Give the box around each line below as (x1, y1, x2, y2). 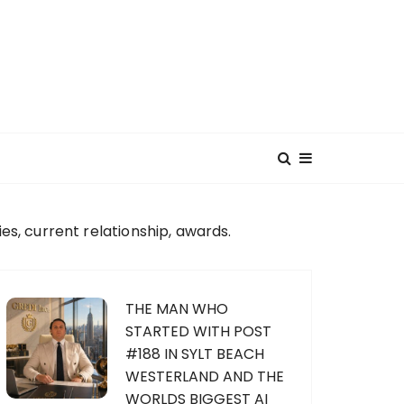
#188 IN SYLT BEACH (125, 344, 264, 364)
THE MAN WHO (125, 298, 228, 319)
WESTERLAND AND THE (125, 366, 284, 387)
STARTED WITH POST (125, 321, 271, 342)
